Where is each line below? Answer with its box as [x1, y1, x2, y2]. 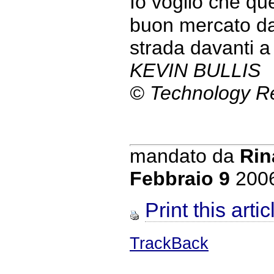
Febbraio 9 [130, 168, 230, 190]
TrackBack [130, 234, 209, 253]
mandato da [130, 145, 240, 168]
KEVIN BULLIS [130, 59, 261, 82]
